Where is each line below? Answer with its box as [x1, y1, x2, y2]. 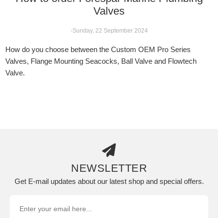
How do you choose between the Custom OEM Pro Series [5, 45, 191, 54]
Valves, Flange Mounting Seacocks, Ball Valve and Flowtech [5, 56, 197, 65]
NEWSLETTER [71, 162, 147, 174]
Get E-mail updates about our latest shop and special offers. [14, 177, 204, 185]
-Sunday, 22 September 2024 [70, 27, 148, 34]
